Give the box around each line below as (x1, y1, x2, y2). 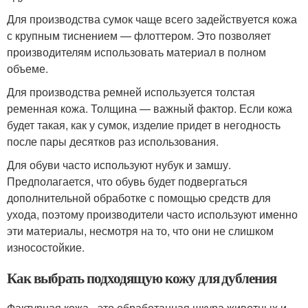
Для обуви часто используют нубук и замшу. (7, 157, 231, 173)
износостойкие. (7, 239, 85, 255)
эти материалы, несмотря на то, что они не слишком (7, 223, 274, 239)
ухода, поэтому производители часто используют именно (7, 206, 298, 222)
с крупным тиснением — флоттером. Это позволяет (7, 27, 271, 43)
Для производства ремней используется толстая (7, 84, 255, 100)
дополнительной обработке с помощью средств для (7, 190, 271, 206)
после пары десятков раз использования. (7, 133, 219, 149)
